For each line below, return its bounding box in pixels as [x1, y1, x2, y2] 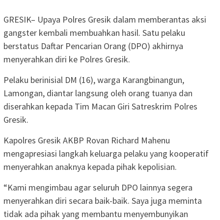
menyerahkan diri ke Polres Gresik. [3, 53, 130, 65]
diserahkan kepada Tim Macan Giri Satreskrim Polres [3, 100, 197, 112]
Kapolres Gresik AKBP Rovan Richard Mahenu [3, 134, 170, 146]
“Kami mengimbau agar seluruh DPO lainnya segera [3, 181, 192, 193]
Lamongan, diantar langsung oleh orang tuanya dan [3, 87, 192, 99]
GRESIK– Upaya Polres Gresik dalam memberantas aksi [3, 13, 206, 25]
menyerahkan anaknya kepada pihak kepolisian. [3, 161, 177, 172]
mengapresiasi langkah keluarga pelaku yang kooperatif [3, 147, 209, 159]
